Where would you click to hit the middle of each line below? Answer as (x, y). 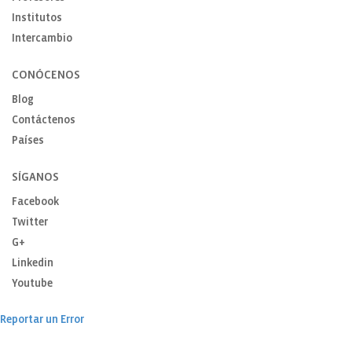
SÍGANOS (35, 178)
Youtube (32, 284)
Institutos (37, 19)
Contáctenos (44, 121)
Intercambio (42, 39)
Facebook (35, 203)
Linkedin (33, 264)
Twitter (30, 223)
